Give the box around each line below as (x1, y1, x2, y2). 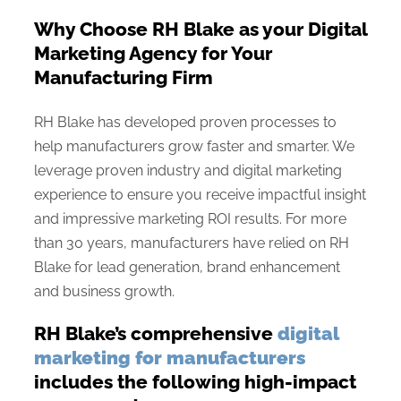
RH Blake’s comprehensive (34, 321, 277, 345)
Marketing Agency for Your (34, 41, 272, 64)
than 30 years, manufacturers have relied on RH (34, 234, 349, 252)
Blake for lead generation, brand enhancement (34, 258, 340, 276)
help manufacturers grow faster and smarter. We (34, 137, 354, 155)
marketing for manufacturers (34, 346, 306, 369)
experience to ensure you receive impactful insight (34, 185, 366, 203)
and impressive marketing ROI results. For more (34, 209, 346, 227)
